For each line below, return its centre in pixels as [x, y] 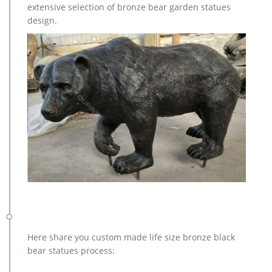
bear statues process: [71, 251]
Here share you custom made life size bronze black [131, 237]
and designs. [35, 13]
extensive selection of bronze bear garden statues [129, 7]
